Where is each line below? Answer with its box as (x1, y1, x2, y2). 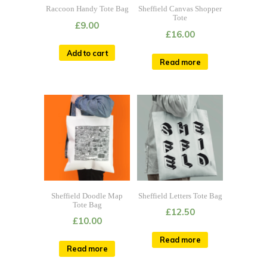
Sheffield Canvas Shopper (138, 5, 222, 14)
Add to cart (66, 48, 108, 58)
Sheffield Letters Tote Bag (138, 192, 222, 201)
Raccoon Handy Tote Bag (45, 5, 129, 14)
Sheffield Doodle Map (51, 192, 123, 201)
